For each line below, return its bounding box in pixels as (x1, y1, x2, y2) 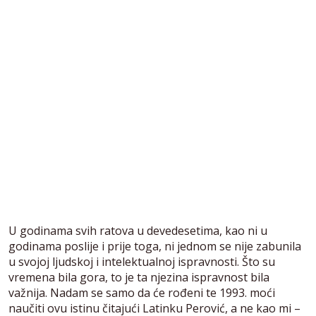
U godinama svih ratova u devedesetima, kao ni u (8, 222, 267, 238)
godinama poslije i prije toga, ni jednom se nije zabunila (8, 238, 301, 254)
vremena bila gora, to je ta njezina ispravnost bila (8, 269, 269, 285)
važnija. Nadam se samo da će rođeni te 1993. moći (8, 284, 275, 300)
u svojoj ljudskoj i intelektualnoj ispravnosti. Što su (8, 253, 275, 269)
